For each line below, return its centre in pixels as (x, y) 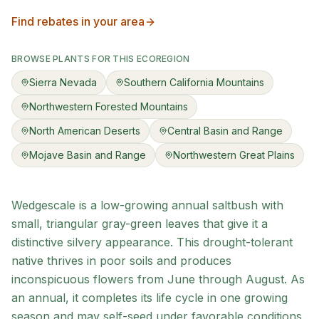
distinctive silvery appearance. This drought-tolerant (152, 242)
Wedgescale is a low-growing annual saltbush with (147, 205)
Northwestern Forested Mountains (109, 106)
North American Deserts (85, 131)
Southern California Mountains (194, 82)
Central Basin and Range (225, 131)
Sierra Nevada (63, 82)
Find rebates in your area (78, 21)
